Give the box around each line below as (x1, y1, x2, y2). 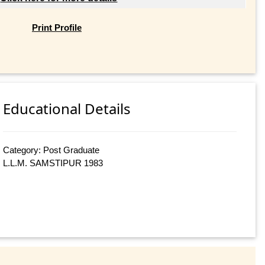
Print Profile (31, 22, 82, 33)
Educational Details (3, 99, 131, 119)
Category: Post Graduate (3, 145, 100, 156)
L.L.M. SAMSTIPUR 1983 (3, 158, 104, 169)
